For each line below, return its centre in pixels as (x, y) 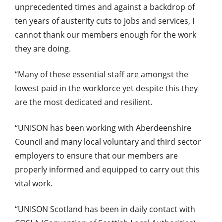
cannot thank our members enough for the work (106, 35)
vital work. (34, 184)
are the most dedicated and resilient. (84, 102)
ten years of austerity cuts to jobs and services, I (105, 21)
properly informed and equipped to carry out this (107, 170)
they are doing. (43, 49)
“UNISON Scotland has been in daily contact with (105, 209)
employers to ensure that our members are (96, 156)
